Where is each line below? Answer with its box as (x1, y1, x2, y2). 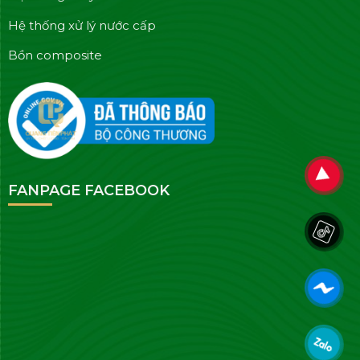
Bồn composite (7, 47, 102, 63)
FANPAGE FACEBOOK (7, 182, 170, 200)
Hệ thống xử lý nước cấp (7, 17, 156, 33)
